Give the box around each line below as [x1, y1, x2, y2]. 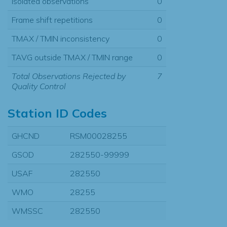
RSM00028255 [70, 130, 127, 141]
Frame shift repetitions [12, 14, 93, 25]
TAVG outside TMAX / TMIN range [12, 52, 133, 62]
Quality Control [12, 81, 66, 91]
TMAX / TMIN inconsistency [12, 33, 109, 44]
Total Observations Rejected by [12, 70, 126, 81]
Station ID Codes [8, 105, 107, 121]
